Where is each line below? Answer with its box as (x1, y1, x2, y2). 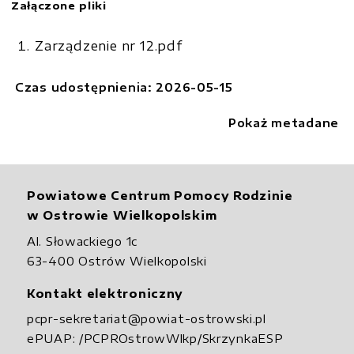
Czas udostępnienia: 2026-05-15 (15, 79, 233, 94)
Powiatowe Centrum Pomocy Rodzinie (27, 188, 293, 203)
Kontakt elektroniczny (27, 285, 184, 300)
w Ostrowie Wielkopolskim (27, 208, 217, 223)
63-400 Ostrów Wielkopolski (27, 253, 207, 268)
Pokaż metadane (228, 115, 339, 130)
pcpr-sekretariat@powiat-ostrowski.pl (27, 311, 266, 326)
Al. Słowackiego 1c (27, 233, 137, 248)
